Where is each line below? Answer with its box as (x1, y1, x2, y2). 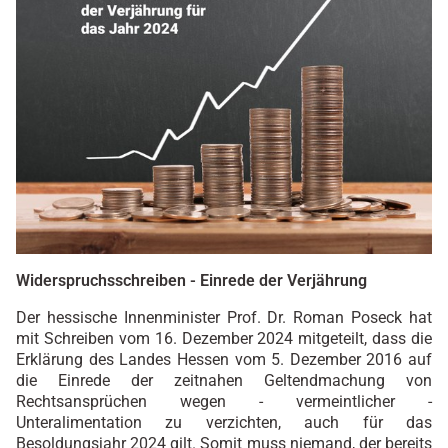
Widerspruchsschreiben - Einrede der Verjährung (16, 271, 367, 291)
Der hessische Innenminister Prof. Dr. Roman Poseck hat (16, 308, 432, 328)
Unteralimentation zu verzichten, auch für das (16, 413, 432, 433)
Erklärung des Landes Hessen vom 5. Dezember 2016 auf (16, 350, 432, 370)
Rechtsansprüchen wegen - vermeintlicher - (16, 392, 432, 412)
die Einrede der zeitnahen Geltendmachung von (16, 371, 432, 391)
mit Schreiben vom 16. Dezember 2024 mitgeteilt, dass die (16, 329, 432, 349)
